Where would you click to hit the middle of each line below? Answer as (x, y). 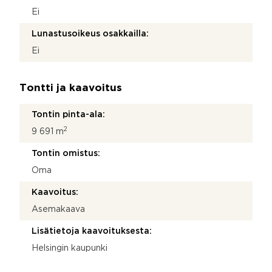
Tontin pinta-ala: (68, 114)
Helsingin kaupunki (70, 248)
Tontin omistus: (66, 153)
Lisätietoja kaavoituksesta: (92, 231)
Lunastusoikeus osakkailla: (90, 34)
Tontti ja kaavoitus (71, 88)
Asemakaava (58, 209)
